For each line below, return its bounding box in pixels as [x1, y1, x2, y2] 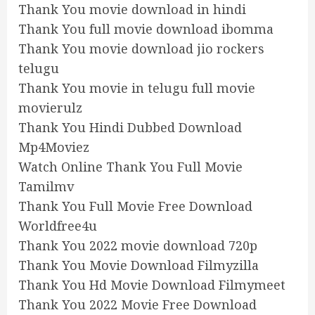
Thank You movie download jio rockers [18, 39, 264, 57]
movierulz [18, 98, 82, 116]
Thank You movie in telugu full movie [18, 79, 255, 96]
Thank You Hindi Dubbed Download [18, 118, 242, 136]
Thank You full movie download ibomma [18, 20, 274, 37]
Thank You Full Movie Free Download [18, 197, 252, 214]
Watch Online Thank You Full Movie [18, 157, 243, 175]
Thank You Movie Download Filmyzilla [18, 256, 259, 274]
